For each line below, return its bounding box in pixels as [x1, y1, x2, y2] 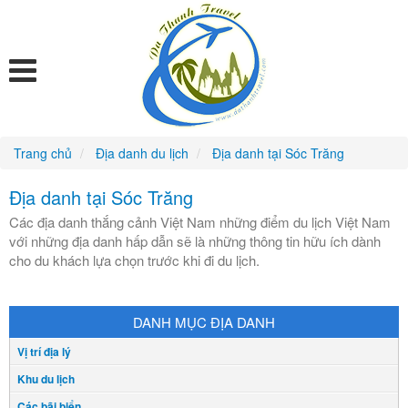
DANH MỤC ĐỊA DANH [133, 312, 275, 331]
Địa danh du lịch [96, 144, 189, 162]
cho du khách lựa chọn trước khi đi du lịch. [9, 250, 260, 270]
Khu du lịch [17, 371, 75, 387]
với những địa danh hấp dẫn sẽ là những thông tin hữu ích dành [9, 231, 381, 250]
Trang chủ [14, 144, 72, 162]
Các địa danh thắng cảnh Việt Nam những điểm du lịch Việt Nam [9, 212, 391, 231]
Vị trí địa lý [17, 343, 71, 360]
